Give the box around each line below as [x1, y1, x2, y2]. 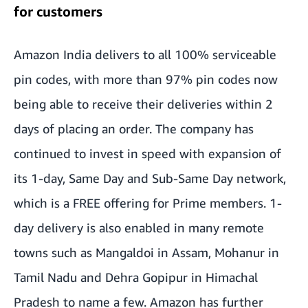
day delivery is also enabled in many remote [14, 219, 264, 235]
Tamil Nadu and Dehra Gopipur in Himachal [14, 269, 258, 285]
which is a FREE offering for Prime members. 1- [14, 195, 282, 210]
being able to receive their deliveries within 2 [14, 96, 273, 111]
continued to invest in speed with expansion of [14, 145, 281, 161]
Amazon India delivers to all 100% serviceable [14, 46, 276, 62]
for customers [14, 3, 102, 19]
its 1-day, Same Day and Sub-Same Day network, [14, 170, 286, 186]
